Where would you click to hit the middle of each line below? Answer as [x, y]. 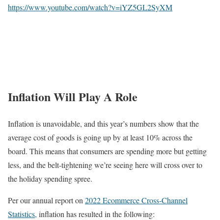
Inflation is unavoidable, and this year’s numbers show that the [103, 123]
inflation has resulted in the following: [97, 214]
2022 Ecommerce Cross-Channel [136, 200]
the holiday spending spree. [51, 178]
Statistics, [22, 214]
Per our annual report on [46, 200]
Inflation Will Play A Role [75, 96]
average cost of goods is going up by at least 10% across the [100, 137]
